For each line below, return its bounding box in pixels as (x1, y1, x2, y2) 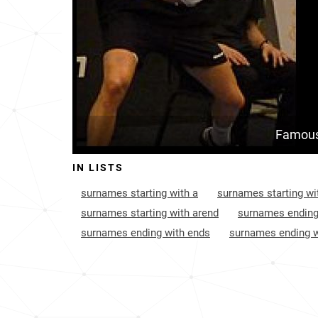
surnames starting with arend (81, 207, 219, 219)
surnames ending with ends (81, 226, 210, 239)
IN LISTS (72, 162, 124, 173)
